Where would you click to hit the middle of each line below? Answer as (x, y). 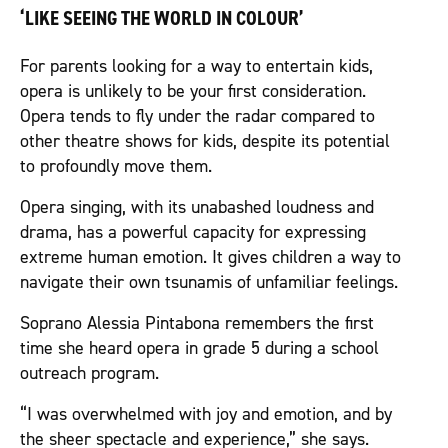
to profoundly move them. (116, 167)
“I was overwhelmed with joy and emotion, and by (206, 415)
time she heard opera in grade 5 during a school (199, 349)
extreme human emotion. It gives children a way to (210, 258)
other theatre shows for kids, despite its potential (205, 142)
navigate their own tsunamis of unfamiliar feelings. (209, 283)
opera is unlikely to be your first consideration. (193, 92)
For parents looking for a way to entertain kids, (196, 67)
